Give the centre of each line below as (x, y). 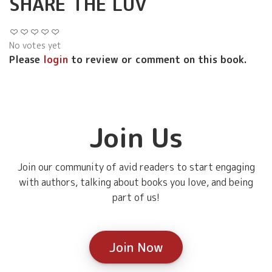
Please (26, 60)
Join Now (136, 247)
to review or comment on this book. (158, 60)
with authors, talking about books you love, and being (136, 182)
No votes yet (35, 46)
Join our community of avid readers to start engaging (136, 167)
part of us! (136, 198)
